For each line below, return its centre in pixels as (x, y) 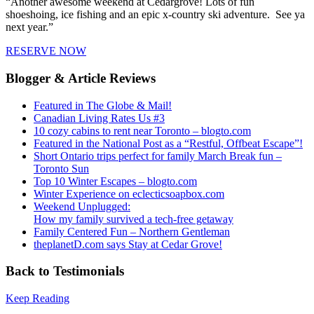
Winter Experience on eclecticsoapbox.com (129, 193)
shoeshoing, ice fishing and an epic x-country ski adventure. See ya (155, 15)
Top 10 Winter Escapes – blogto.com (115, 181)
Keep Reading (37, 299)
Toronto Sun (61, 168)
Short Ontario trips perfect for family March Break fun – (158, 156)
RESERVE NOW (46, 51)
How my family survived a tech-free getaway (134, 219)
